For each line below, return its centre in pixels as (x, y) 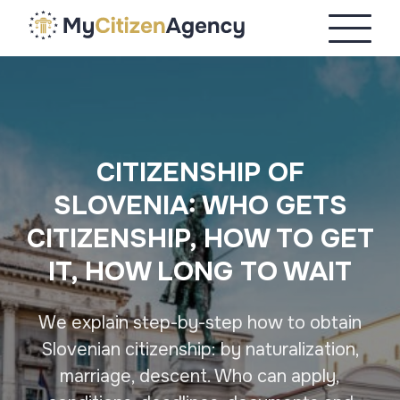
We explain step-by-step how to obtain (200, 323)
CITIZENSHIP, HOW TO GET (200, 238)
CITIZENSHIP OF (200, 172)
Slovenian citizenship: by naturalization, (200, 350)
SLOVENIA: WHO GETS (200, 205)
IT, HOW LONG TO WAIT (200, 271)
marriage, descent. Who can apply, (200, 376)
